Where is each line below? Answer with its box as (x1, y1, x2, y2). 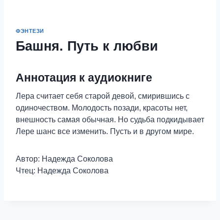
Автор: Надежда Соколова (16, 155, 113, 164)
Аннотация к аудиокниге (16, 71, 152, 84)
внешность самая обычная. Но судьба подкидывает (16, 115, 204, 124)
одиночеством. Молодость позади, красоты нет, (16, 104, 188, 112)
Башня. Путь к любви (16, 38, 158, 54)
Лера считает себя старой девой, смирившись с (16, 92, 190, 101)
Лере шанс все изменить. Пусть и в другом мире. (16, 127, 194, 136)
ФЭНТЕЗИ (16, 28, 44, 34)
